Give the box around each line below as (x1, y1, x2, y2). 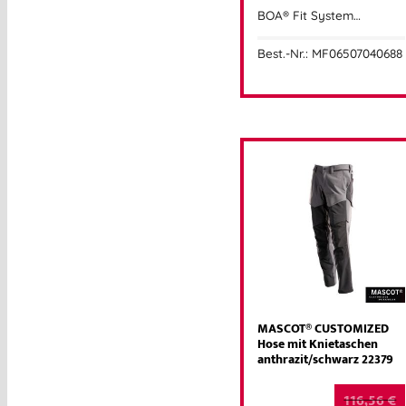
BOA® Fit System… (257, 6, 361, 23)
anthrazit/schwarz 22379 (257, 349, 393, 372)
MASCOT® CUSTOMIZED (257, 318, 389, 341)
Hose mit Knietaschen (257, 333, 378, 356)
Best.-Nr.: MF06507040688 (257, 45, 402, 62)
